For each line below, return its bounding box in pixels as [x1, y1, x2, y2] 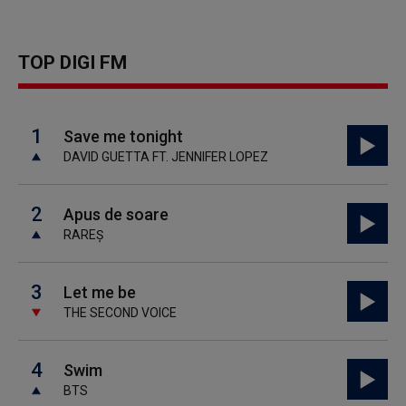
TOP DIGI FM [18, 52, 127, 73]
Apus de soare [63, 205, 169, 224]
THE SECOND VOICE [63, 305, 177, 320]
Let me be [63, 283, 136, 302]
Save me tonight [63, 127, 183, 146]
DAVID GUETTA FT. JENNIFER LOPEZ [63, 150, 268, 164]
